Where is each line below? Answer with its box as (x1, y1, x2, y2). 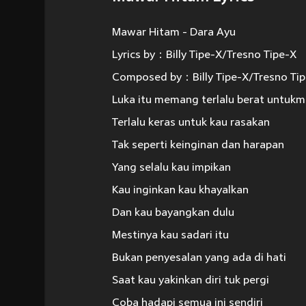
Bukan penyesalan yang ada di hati (112, 252, 286, 264)
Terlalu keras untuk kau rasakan (112, 117, 270, 129)
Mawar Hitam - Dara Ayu (112, 27, 236, 39)
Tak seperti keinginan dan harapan (112, 139, 284, 152)
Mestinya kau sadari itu (112, 229, 229, 242)
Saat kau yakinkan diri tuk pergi (112, 275, 269, 287)
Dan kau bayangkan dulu (112, 207, 234, 219)
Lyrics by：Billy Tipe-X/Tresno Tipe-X (112, 49, 296, 61)
